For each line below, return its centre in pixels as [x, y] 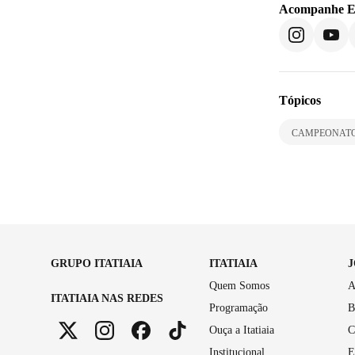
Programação [239, 307]
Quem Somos [239, 285]
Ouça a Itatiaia [242, 330]
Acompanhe [313, 9]
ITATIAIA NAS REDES [107, 298]
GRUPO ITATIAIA [97, 263]
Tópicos [300, 100]
